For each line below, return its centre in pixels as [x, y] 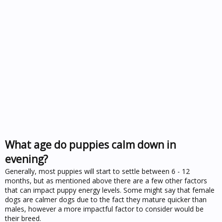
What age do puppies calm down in [90, 145]
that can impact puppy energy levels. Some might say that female [110, 190]
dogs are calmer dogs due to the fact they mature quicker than [106, 199]
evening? [27, 159]
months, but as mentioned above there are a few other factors [106, 181]
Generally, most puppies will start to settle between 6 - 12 [97, 171]
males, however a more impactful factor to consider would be [104, 209]
